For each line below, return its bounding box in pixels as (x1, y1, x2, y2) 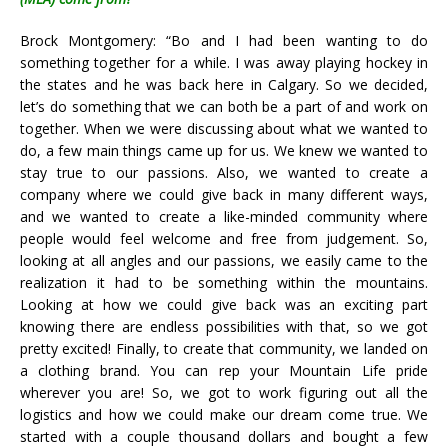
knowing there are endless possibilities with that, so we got (20, 316, 428, 336)
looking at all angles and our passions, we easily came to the (20, 250, 428, 270)
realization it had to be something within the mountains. (20, 272, 428, 292)
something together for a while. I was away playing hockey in (20, 52, 428, 72)
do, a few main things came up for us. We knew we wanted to (20, 140, 428, 160)
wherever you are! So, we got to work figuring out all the (20, 382, 428, 402)
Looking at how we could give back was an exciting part (20, 294, 428, 314)
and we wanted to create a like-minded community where (20, 206, 428, 226)
